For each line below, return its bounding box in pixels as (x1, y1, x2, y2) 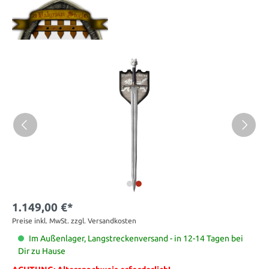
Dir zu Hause (18, 246, 65, 256)
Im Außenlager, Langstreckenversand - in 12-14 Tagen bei (29, 233, 243, 243)
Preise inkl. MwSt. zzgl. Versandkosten (12, 216, 136, 225)
